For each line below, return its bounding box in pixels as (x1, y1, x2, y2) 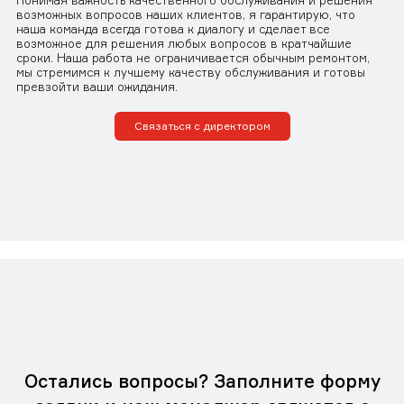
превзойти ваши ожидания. (16, 79, 178, 95)
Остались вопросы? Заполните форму (23, 370, 381, 393)
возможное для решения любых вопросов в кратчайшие (16, 36, 352, 51)
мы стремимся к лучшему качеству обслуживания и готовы (16, 65, 365, 80)
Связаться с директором (133, 119, 271, 133)
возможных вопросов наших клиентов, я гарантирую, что (16, 7, 355, 23)
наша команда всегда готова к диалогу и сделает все (16, 22, 330, 37)
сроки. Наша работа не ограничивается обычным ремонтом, (16, 50, 370, 66)
